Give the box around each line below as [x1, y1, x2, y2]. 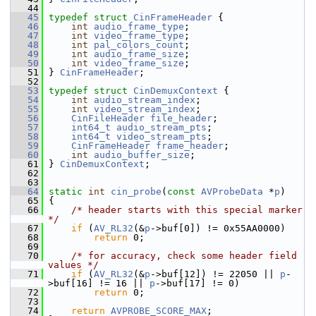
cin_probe [111, 186, 162, 197]
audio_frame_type [94, 21, 184, 32]
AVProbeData [201, 186, 263, 197]
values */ [48, 260, 99, 270]
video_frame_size [94, 58, 184, 68]
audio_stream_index [94, 95, 195, 105]
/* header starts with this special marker [71, 205, 303, 215]
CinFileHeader [71, 113, 145, 123]
